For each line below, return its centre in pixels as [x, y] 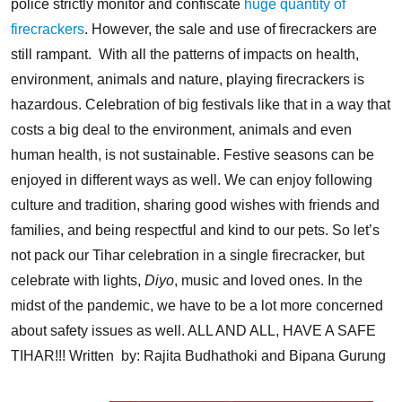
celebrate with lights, [78, 280]
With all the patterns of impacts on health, [229, 54]
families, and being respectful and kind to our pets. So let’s [195, 230]
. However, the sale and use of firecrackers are [231, 29]
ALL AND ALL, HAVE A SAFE [282, 330]
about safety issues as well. [98, 330]
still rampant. [53, 54]
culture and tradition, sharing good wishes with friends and [195, 205]
